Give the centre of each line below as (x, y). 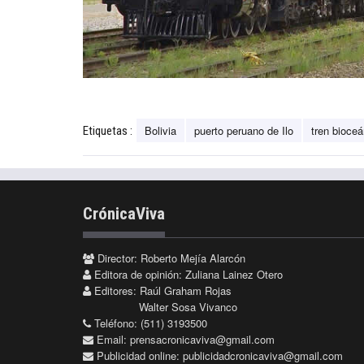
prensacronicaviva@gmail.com (202, 339)
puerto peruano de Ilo (244, 130)
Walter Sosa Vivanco (188, 306)
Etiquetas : (108, 130)
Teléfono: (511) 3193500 (149, 323)
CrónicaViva (124, 213)
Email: (112, 339)
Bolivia (160, 130)
